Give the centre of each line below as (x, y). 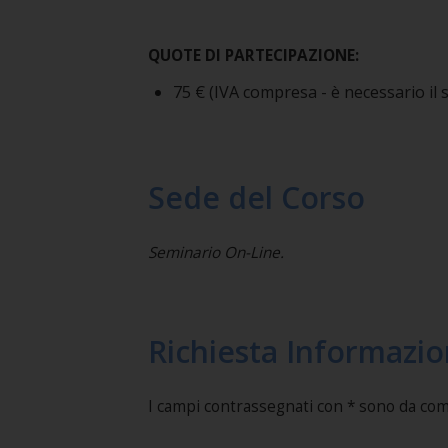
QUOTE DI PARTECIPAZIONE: (253, 55)
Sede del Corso (256, 197)
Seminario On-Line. (215, 252)
